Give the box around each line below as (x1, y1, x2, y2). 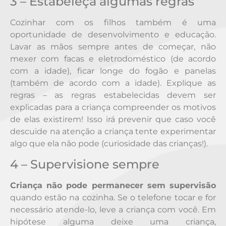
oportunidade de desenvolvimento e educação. (10, 30, 216, 40)
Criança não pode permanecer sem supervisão (10, 180, 216, 190)
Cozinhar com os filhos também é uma (10, 18, 216, 28)
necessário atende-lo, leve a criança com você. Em (10, 204, 216, 214)
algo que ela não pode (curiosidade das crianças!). (10, 139, 208, 149)
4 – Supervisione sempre (10, 156, 159, 172)
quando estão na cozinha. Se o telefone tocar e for (10, 192, 216, 202)
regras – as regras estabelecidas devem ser (10, 90, 216, 100)
